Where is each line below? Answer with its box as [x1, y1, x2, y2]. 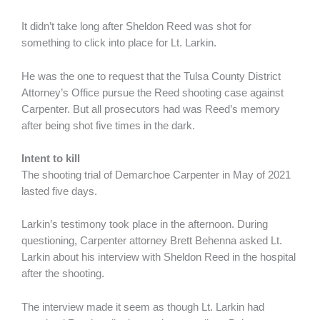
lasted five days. [21, 185, 100, 197]
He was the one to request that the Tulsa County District [21, 70, 281, 82]
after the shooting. [21, 268, 107, 280]
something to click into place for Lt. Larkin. [21, 37, 219, 49]
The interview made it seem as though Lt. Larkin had [21, 301, 264, 313]
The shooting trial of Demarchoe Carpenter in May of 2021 [21, 169, 291, 181]
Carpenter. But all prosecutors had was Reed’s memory [21, 103, 280, 115]
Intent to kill [21, 152, 80, 164]
